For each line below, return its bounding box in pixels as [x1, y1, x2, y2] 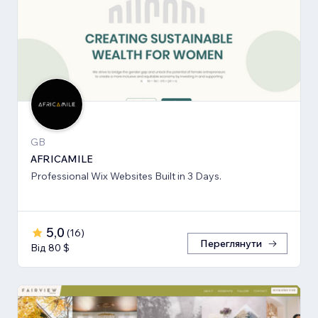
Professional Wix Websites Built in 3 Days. [31, 169, 221, 182]
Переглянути [200, 236, 262, 250]
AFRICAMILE [31, 152, 93, 165]
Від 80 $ [31, 241, 70, 254]
